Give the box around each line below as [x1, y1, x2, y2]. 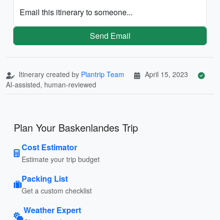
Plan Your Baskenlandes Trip [14, 120, 138, 135]
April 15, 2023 [145, 69, 188, 79]
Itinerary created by [17, 69, 81, 79]
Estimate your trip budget [22, 154, 100, 164]
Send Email [89, 29, 131, 41]
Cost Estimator [22, 141, 77, 153]
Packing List [22, 172, 68, 184]
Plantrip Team [81, 69, 124, 79]
